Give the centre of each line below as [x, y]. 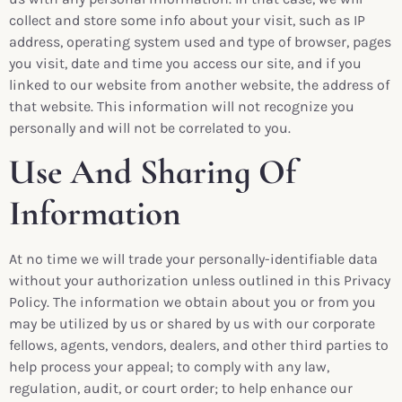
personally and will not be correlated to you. [150, 128]
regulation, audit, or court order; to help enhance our [181, 389]
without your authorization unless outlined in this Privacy [200, 281]
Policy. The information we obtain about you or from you [192, 302]
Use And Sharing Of [153, 172]
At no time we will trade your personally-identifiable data [193, 259]
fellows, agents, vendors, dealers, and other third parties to [199, 345]
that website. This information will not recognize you [182, 106]
